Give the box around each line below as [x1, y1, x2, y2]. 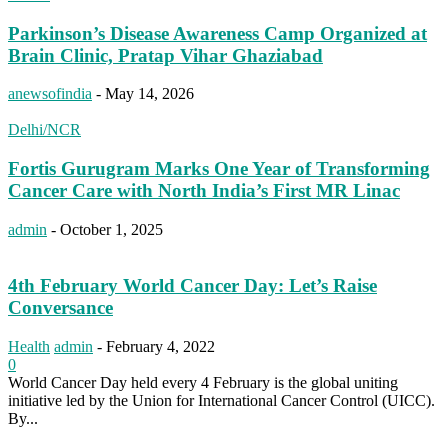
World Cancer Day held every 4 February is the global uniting [8, 374, 398, 392]
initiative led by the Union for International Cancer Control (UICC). [8, 392, 435, 410]
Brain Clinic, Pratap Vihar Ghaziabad [8, 44, 323, 66]
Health [8, 338, 50, 356]
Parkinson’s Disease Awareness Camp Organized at [8, 22, 427, 44]
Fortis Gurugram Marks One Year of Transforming [8, 158, 430, 180]
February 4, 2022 [106, 338, 215, 356]
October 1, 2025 [60, 220, 163, 238]
